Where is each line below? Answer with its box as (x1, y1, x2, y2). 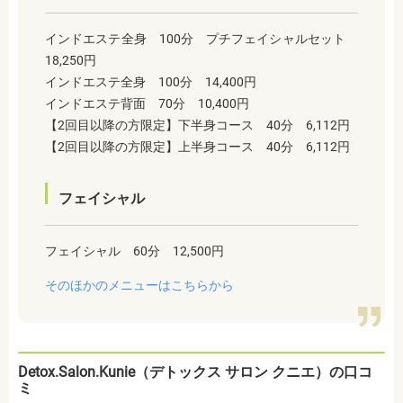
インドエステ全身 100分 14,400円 (45, 74, 256, 89)
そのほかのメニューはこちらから (45, 277, 234, 292)
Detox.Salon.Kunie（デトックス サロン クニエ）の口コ (18, 363, 372, 381)
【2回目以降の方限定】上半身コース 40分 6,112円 (45, 139, 350, 154)
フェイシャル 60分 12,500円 (45, 243, 224, 258)
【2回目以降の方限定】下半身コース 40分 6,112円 (45, 117, 350, 132)
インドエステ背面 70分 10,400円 (45, 95, 249, 111)
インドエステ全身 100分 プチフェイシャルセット (45, 31, 358, 46)
